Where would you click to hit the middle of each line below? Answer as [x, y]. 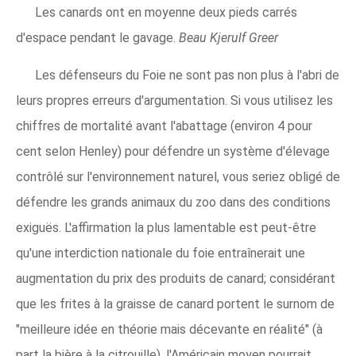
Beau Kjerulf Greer [228, 37]
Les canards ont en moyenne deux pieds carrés [166, 12]
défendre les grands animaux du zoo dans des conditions [173, 202]
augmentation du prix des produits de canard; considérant [176, 278]
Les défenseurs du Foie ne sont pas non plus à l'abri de [187, 75]
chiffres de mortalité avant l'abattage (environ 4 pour [164, 126]
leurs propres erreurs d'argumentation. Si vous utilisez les [174, 100]
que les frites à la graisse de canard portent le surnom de [175, 304]
